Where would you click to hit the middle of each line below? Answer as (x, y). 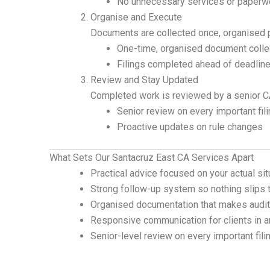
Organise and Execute (136, 17)
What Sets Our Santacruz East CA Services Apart (152, 158)
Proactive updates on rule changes (190, 127)
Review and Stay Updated (144, 80)
